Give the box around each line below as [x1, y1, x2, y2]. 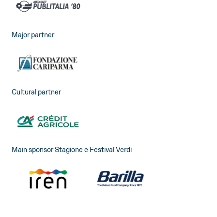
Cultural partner [12, 88, 61, 97]
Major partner [12, 30, 54, 39]
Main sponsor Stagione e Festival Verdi [12, 145, 132, 155]
